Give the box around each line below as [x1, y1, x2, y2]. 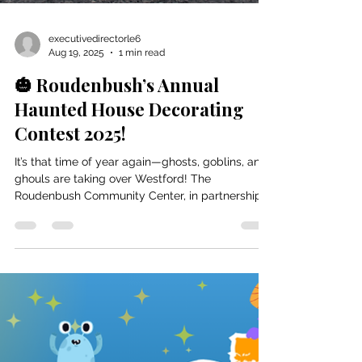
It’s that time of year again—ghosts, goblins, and [15, 317, 267, 330]
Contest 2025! [15, 283, 126, 307]
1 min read [119, 208, 165, 220]
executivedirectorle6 [48, 195, 141, 206]
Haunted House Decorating [15, 259, 244, 283]
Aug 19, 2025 [48, 208, 104, 220]
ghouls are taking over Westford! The [15, 334, 211, 347]
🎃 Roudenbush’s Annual [15, 234, 219, 259]
